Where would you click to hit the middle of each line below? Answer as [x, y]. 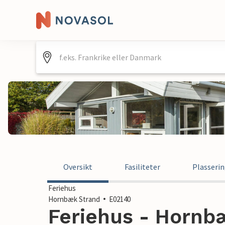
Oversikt [78, 167]
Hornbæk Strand [74, 199]
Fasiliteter [142, 167]
